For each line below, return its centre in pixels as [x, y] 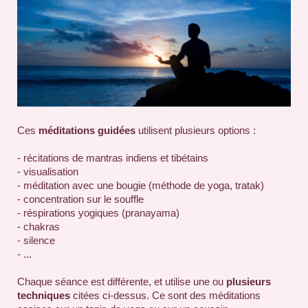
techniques [44, 295]
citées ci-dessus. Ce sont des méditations [165, 295]
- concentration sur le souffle [80, 199]
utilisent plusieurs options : [197, 130]
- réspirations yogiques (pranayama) [98, 212]
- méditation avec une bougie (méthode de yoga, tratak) [141, 185]
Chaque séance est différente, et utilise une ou [122, 281]
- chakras [38, 226]
